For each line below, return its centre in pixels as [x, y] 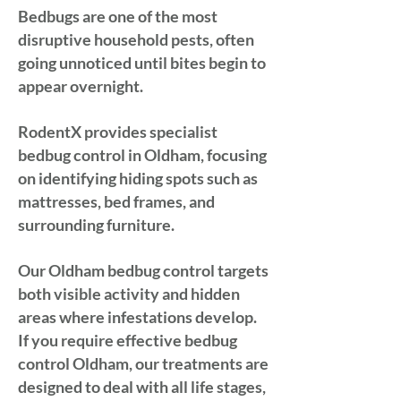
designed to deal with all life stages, [142, 387]
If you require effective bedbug [128, 340]
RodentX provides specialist [118, 132]
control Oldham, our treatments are [143, 363]
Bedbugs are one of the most [118, 16]
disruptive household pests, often [136, 39]
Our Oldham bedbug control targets [143, 270]
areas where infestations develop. [137, 317]
